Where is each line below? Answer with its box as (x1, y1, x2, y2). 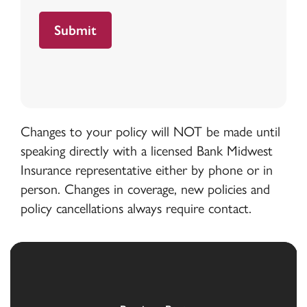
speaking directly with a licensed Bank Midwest (20, 142, 273, 159)
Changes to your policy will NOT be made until (20, 123, 280, 140)
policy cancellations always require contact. (20, 199, 251, 217)
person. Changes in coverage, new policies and (20, 180, 270, 197)
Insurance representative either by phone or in (20, 161, 273, 178)
